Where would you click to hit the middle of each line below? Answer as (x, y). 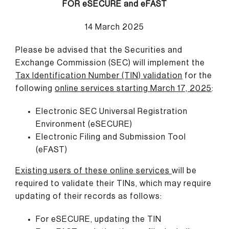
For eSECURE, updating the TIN (98, 219)
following (35, 88)
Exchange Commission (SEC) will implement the (110, 63)
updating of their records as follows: (88, 196)
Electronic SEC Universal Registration (111, 111)
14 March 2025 (114, 27)
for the (197, 75)
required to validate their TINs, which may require (113, 183)
